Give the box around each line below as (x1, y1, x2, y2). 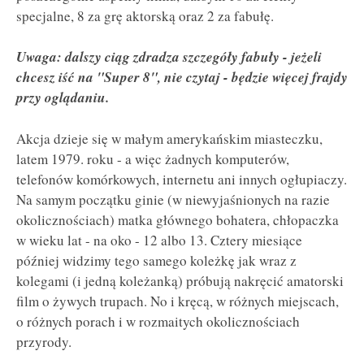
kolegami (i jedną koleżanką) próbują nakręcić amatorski (16, 271, 344, 290)
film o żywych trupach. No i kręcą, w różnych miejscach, (16, 291, 339, 310)
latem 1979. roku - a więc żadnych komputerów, (16, 149, 289, 168)
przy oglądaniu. (16, 87, 109, 108)
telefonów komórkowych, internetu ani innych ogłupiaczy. (16, 169, 347, 188)
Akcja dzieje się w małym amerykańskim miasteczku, (16, 128, 323, 148)
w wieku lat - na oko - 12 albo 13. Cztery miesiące (16, 230, 302, 249)
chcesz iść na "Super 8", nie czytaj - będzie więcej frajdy (16, 67, 348, 88)
